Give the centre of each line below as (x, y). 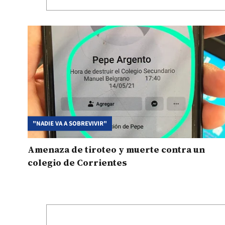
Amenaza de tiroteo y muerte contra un (116, 149)
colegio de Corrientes (77, 162)
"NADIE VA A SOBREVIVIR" (70, 123)
